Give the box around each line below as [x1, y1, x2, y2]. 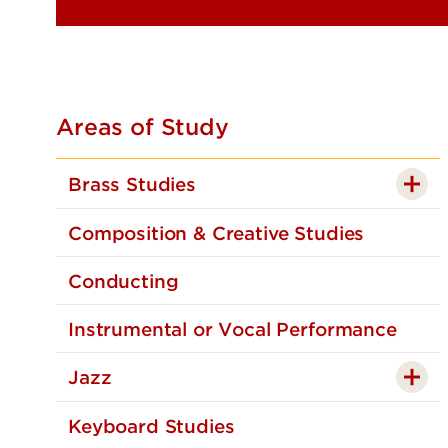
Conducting [68, 271, 179, 293]
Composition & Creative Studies [68, 223, 365, 245]
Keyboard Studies [68, 416, 235, 438]
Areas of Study [56, 114, 229, 141]
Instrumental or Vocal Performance [68, 319, 397, 341]
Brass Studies [68, 174, 196, 196]
